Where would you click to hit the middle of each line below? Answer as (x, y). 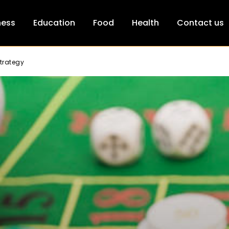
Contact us (200, 23)
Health (145, 23)
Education (54, 23)
